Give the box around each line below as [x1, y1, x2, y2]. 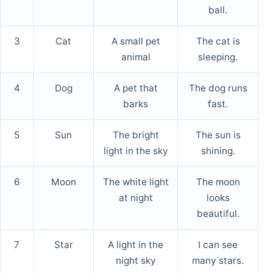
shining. [200, 145, 235, 157]
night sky [115, 255, 156, 267]
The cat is [196, 35, 240, 48]
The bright [112, 129, 159, 141]
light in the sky [103, 145, 168, 157]
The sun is [195, 129, 241, 141]
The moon [196, 176, 240, 188]
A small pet [111, 35, 160, 48]
